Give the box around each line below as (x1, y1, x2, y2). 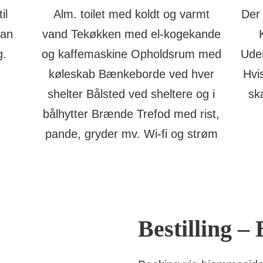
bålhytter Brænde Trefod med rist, (43, 107, 220, 120)
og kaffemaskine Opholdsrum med (41, 47, 221, 60)
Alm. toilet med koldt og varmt (53, 7, 210, 21)
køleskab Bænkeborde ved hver (48, 67, 214, 80)
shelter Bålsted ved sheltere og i (48, 87, 215, 100)
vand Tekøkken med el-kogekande (42, 27, 221, 41)
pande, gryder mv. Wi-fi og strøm (45, 127, 218, 140)
